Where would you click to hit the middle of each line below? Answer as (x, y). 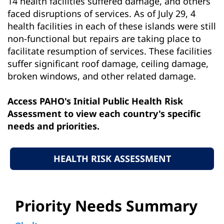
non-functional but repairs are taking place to (104, 38)
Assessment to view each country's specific (104, 113)
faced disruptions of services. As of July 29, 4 (101, 13)
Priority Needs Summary (106, 205)
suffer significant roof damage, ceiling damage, (108, 63)
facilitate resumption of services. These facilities (110, 51)
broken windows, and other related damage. (102, 76)
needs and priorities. (53, 126)
